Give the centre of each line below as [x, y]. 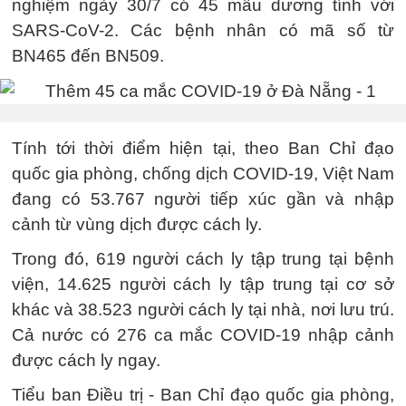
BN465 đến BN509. [88, 56]
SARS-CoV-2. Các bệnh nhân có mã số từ [203, 30]
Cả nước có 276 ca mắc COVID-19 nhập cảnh [203, 334]
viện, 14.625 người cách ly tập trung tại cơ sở [203, 284]
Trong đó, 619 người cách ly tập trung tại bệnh [203, 258]
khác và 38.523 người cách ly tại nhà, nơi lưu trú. [203, 309]
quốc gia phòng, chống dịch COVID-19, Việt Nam [203, 173]
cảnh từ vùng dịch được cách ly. [137, 224]
